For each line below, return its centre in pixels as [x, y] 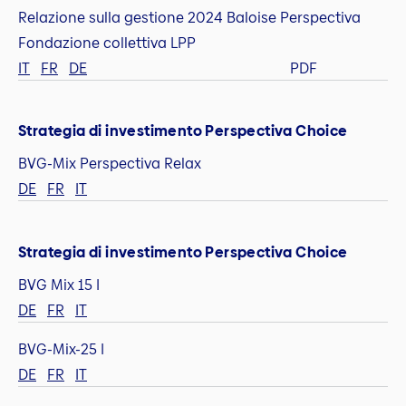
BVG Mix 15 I [59, 285]
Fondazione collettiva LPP [107, 43]
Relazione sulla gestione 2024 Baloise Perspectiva [189, 18]
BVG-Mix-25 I [61, 349]
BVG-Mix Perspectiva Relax [110, 164]
